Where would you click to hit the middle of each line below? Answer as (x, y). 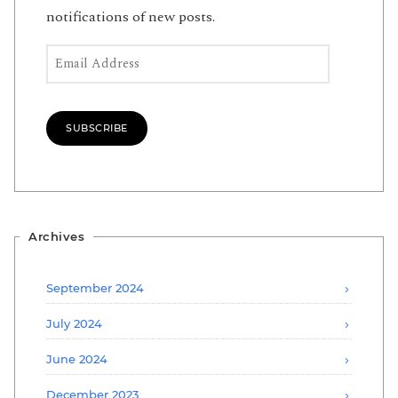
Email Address (91, 56)
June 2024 (77, 358)
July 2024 (74, 323)
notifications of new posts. (131, 16)
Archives (56, 236)
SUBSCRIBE (97, 127)
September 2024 (95, 287)
